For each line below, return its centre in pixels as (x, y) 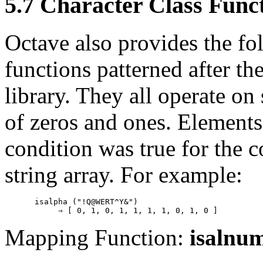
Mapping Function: (97, 238)
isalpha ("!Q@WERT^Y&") (87, 202)
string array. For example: (124, 175)
